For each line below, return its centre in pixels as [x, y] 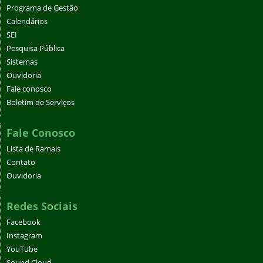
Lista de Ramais [33, 149]
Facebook [23, 222]
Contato [21, 163]
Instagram [24, 236]
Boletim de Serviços [41, 103]
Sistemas [22, 62]
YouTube [22, 249]
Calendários [27, 22]
